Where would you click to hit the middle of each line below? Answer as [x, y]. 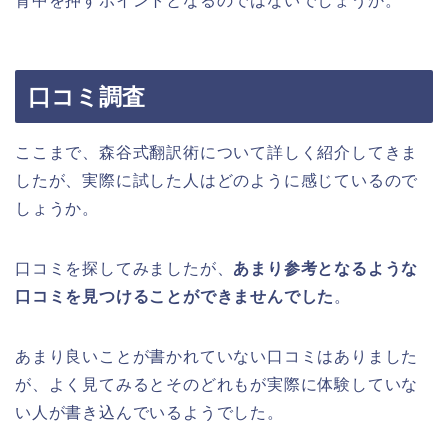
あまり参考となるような [326, 268]
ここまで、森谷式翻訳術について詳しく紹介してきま [217, 152]
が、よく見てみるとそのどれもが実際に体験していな [217, 384]
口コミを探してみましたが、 [124, 268]
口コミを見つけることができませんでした [175, 296]
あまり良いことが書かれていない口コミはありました [217, 356]
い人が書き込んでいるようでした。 [149, 412]
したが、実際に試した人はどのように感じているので [217, 180]
